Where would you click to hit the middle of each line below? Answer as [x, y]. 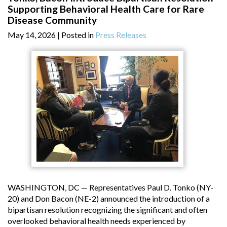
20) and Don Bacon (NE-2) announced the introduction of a [109, 199]
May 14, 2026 [32, 34]
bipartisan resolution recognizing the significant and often [107, 210]
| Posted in [76, 34]
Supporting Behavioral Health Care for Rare [106, 9]
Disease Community [52, 20]
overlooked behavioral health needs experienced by [97, 221]
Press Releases [121, 34]
